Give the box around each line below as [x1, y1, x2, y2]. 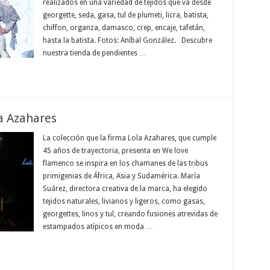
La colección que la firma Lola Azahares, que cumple [42, 134, 216, 142]
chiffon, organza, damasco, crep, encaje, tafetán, [42, 24, 205, 32]
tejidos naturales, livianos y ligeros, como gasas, [42, 197, 205, 206]
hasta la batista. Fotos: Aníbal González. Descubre [42, 36, 212, 45]
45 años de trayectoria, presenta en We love [42, 146, 188, 155]
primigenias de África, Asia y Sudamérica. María [42, 172, 200, 180]
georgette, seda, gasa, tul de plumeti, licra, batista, [42, 11, 209, 19]
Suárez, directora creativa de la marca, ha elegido [42, 184, 207, 193]
